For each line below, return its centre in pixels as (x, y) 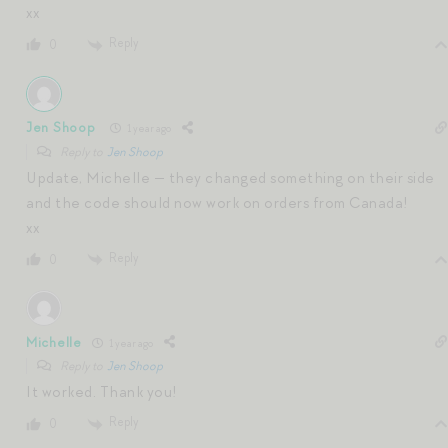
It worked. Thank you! (102, 392)
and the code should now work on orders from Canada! (217, 202)
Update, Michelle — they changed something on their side (230, 177)
